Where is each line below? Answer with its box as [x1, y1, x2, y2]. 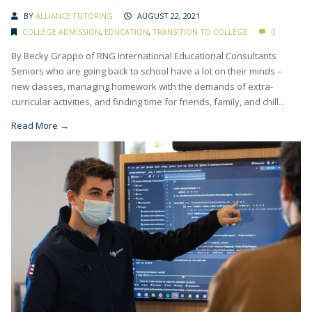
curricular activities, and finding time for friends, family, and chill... [11, 95, 285, 108]
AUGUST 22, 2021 [137, 10, 200, 21]
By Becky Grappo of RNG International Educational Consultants [11, 49, 276, 62]
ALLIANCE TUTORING [36, 10, 113, 21]
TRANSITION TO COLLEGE [153, 26, 247, 37]
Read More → [11, 118, 69, 132]
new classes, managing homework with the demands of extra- [11, 79, 273, 93]
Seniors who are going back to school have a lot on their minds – [11, 64, 282, 77]
